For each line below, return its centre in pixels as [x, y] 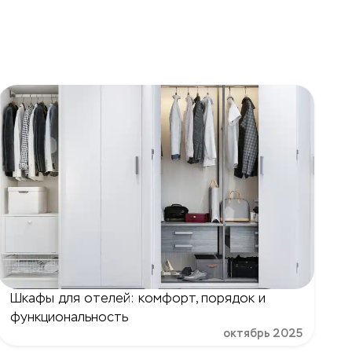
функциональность [70, 317]
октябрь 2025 [262, 334]
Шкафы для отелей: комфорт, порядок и [138, 298]
